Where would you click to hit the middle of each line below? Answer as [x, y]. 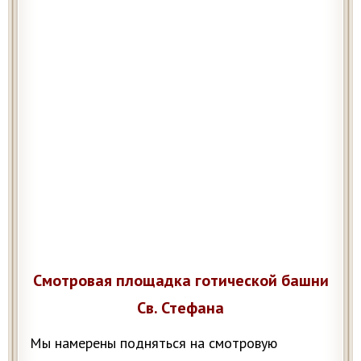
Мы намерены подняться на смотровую [154, 342]
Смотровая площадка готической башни [180, 280]
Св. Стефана [180, 307]
